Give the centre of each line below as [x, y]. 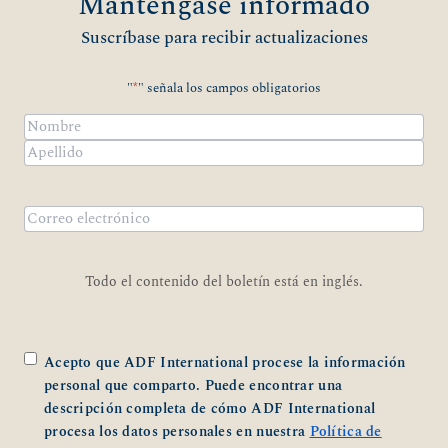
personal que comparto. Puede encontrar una [193, 385]
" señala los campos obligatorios [229, 87]
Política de [345, 431]
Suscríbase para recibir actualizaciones [224, 37]
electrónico [261, 234]
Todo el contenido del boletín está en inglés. [223, 281]
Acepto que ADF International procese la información [225, 362]
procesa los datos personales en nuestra [177, 431]
